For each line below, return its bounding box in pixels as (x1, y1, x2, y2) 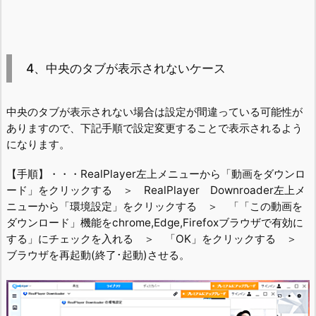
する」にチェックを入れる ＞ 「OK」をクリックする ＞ (6, 231, 308, 245)
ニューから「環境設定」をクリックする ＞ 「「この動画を (6, 199, 303, 213)
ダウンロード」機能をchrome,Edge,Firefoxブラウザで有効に (6, 215, 303, 229)
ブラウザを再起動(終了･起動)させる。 (6, 248, 190, 262)
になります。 (6, 138, 70, 152)
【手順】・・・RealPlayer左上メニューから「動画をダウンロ (6, 166, 305, 181)
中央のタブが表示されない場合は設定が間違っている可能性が (6, 105, 303, 119)
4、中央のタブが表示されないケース (26, 61, 226, 76)
